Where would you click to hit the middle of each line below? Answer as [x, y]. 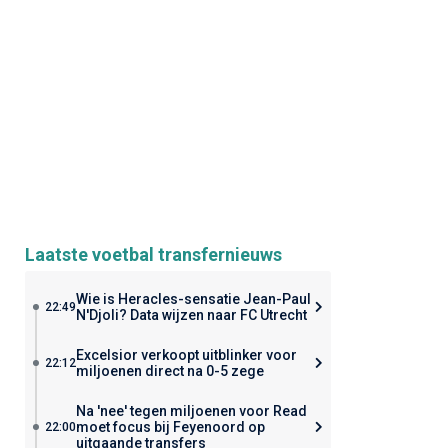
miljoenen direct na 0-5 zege [169, 371]
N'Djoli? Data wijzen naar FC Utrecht [191, 315]
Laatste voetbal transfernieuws [153, 254]
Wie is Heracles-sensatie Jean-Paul [193, 299]
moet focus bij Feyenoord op [170, 427]
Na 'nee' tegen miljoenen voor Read [191, 411]
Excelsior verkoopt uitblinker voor [186, 355]
